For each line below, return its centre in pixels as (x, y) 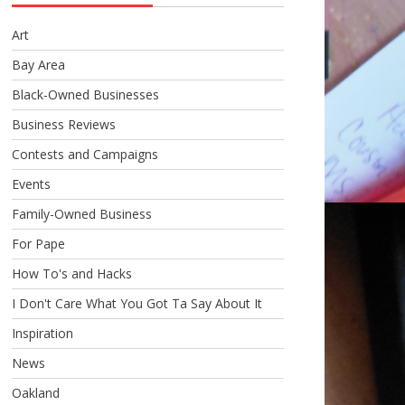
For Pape (38, 243)
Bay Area (38, 64)
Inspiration (42, 333)
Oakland (35, 392)
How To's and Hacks (71, 273)
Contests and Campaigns (85, 154)
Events (31, 184)
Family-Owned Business (81, 213)
